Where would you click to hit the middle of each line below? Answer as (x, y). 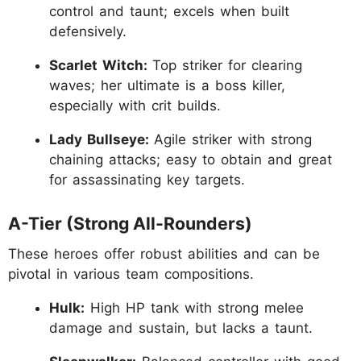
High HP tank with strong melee (194, 307)
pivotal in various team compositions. (131, 274)
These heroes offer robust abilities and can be (164, 253)
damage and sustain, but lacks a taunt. (181, 328)
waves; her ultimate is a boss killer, (167, 86)
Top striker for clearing (227, 66)
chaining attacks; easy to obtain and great (191, 160)
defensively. (88, 32)
